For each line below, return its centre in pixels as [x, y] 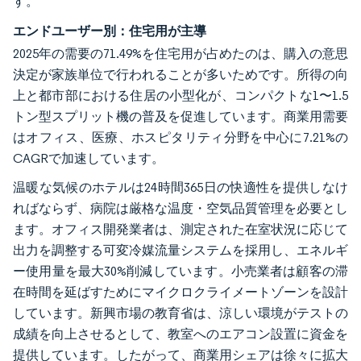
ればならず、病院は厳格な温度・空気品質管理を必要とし [180, 208]
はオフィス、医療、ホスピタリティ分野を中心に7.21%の [180, 137]
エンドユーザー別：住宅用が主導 [110, 30]
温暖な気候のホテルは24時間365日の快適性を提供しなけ [180, 187]
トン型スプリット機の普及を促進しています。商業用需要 [180, 116]
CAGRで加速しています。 [90, 158]
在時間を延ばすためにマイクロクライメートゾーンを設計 [180, 292]
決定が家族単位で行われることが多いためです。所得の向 [180, 74]
